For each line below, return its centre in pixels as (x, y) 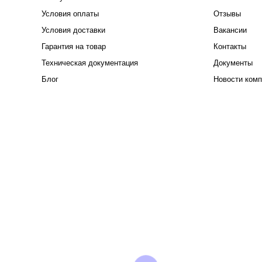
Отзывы (227, 14)
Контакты (230, 46)
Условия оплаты (70, 14)
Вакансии (230, 30)
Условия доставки (73, 30)
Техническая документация (89, 63)
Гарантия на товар (73, 46)
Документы (233, 63)
